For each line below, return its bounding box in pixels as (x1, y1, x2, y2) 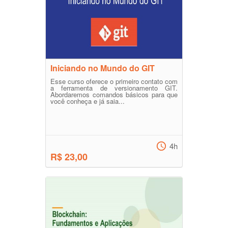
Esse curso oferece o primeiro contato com (50, 76, 178, 86)
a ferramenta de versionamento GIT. (50, 83, 178, 93)
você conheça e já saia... (50, 96, 125, 106)
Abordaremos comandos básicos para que (50, 90, 178, 99)
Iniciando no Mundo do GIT (50, 62, 155, 74)
